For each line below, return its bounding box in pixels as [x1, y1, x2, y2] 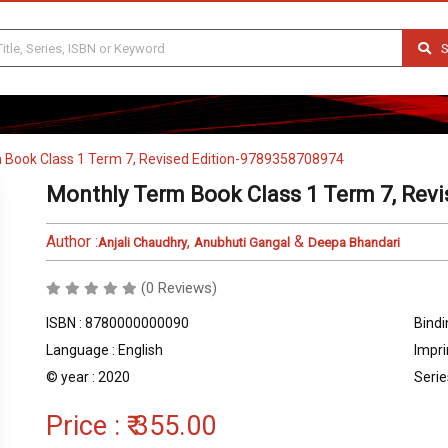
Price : [46, 410, 127, 442]
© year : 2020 [46, 369, 130, 385]
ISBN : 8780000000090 [46, 315, 189, 331]
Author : [46, 232, 98, 251]
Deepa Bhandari [308, 235, 400, 250]
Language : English [46, 342, 163, 358]
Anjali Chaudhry [98, 235, 187, 250]
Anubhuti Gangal [194, 235, 290, 250]
